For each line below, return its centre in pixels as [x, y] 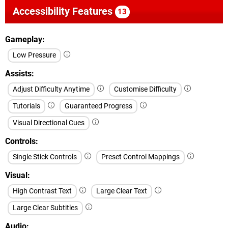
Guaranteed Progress [98, 106]
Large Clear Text [122, 191]
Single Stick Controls [45, 157]
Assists [18, 73]
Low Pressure [34, 55]
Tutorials [26, 106]
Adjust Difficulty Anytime [51, 89]
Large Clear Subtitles [45, 208]
